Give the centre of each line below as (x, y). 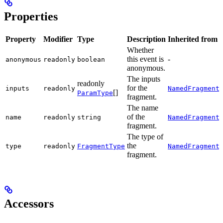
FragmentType (101, 146)
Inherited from (193, 39)
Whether (140, 50)
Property (21, 39)
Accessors (29, 204)
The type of (145, 136)
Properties (31, 16)
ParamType (95, 93)
